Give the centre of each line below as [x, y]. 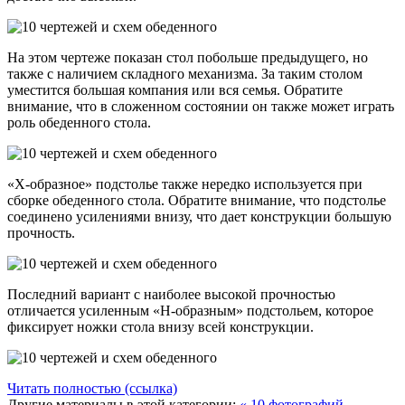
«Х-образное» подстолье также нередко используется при [185, 184]
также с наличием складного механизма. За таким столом [185, 73]
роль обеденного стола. [79, 122]
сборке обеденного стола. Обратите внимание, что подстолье [197, 200]
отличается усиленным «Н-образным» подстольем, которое [190, 310]
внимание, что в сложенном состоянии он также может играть [201, 106]
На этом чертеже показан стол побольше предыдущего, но [188, 57]
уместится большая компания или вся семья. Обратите [175, 89]
